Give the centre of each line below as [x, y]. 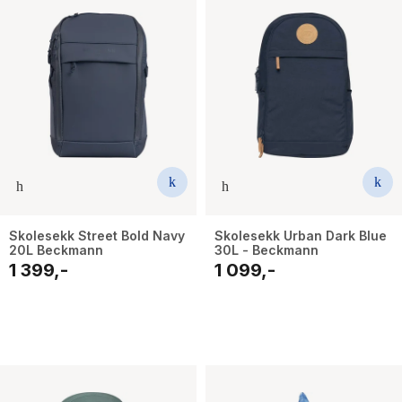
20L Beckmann [56, 250]
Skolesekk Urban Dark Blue [301, 236]
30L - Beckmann [267, 250]
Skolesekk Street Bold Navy [97, 236]
